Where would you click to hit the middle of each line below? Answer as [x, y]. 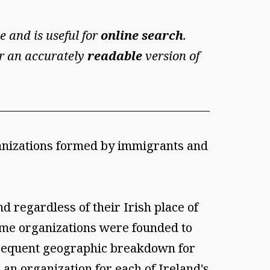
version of [171, 56]
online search [142, 36]
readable [115, 56]
